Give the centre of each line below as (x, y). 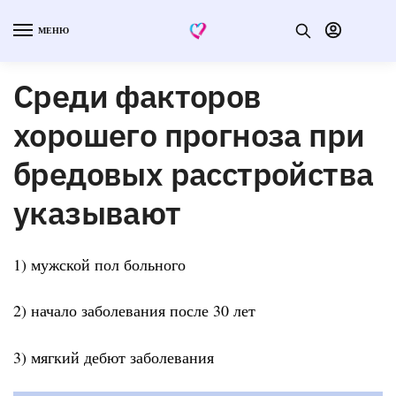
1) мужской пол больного (99, 264)
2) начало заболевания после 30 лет (134, 311)
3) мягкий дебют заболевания (114, 357)
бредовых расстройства (194, 173)
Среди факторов (137, 95)
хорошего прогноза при (189, 134)
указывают (97, 212)
